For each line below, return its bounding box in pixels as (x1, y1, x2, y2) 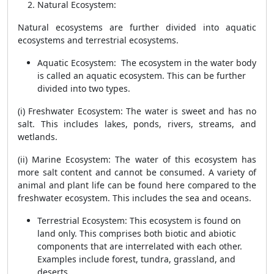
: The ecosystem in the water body (114, 57, 256, 68)
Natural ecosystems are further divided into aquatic (18, 21, 256, 33)
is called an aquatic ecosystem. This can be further (37, 70, 246, 81)
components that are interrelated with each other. (37, 240, 242, 252)
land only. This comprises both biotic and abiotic (37, 228, 236, 239)
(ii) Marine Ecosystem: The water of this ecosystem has (18, 154, 256, 165)
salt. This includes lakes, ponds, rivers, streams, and (18, 118, 256, 130)
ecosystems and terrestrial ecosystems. (18, 34, 179, 46)
